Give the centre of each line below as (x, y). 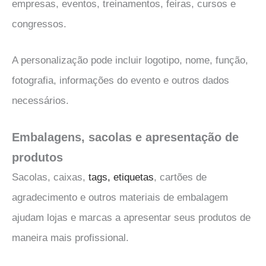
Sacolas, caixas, (50, 177)
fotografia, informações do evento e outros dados (121, 80)
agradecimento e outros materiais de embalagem (120, 197)
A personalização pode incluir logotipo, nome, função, (130, 60)
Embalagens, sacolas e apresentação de (125, 137)
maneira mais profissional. (70, 237)
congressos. (39, 24)
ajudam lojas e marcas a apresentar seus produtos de (131, 217)
